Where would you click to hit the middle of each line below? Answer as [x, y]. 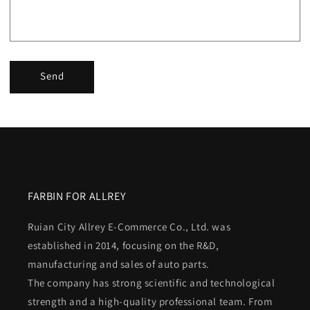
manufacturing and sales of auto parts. [119, 264]
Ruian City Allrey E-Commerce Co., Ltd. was [129, 227]
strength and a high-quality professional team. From [150, 301]
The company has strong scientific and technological [152, 283]
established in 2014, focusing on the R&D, [124, 245]
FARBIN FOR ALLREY [77, 196]
